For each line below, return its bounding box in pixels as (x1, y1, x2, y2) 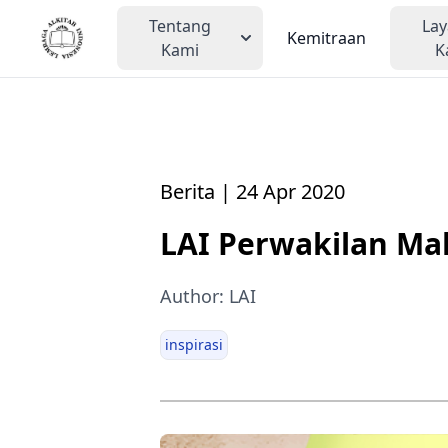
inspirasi (165, 334, 223, 354)
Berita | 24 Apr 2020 (160, 177, 345, 205)
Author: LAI (160, 283, 256, 308)
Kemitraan (286, 27, 366, 50)
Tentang (148, 15, 211, 38)
